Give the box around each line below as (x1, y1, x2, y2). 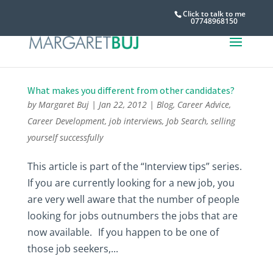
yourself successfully (27, 132, 103, 143)
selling (210, 115, 235, 127)
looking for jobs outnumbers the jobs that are (27, 209, 238, 222)
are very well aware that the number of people (27, 193, 239, 206)
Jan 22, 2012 (98, 99, 147, 110)
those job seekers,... (27, 242, 118, 255)
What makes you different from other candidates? (27, 84, 235, 96)
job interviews (108, 115, 162, 127)
